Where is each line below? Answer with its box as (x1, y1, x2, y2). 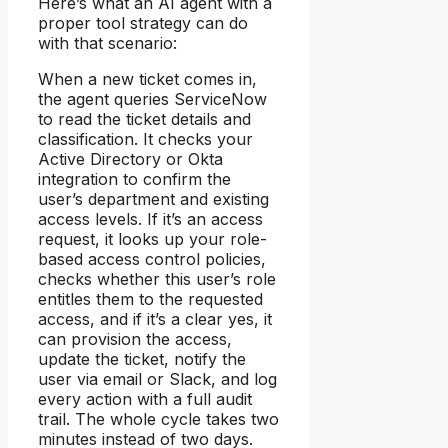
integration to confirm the (38, 168, 231, 189)
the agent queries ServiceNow (38, 88, 267, 109)
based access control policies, (38, 248, 266, 269)
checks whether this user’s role (38, 268, 276, 289)
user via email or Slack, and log (38, 368, 277, 389)
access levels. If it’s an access (38, 208, 263, 229)
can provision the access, (38, 328, 232, 349)
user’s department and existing (38, 188, 269, 209)
